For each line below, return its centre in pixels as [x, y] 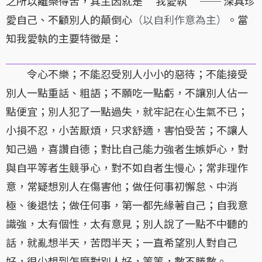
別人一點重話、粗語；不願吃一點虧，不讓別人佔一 [127, 93]
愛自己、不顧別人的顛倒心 [69, 20]
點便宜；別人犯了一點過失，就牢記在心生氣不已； [127, 111]
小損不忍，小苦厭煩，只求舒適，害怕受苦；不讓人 [127, 130]
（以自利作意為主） [180, 20]
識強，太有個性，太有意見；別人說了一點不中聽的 [127, 224]
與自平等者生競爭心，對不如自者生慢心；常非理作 [127, 168]
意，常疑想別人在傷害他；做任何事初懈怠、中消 [122, 186]
